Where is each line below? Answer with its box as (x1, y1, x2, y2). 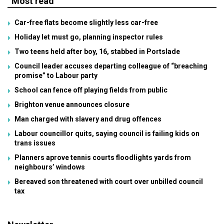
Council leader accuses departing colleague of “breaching (14, 62, 207, 70)
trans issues (14, 139, 55, 147)
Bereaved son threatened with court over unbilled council (14, 177, 203, 186)
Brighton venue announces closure (14, 100, 129, 109)
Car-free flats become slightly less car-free (14, 18, 158, 27)
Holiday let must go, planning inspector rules (14, 33, 163, 41)
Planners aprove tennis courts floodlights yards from (14, 153, 191, 162)
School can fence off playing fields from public (14, 86, 167, 94)
